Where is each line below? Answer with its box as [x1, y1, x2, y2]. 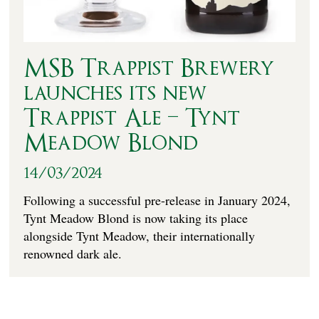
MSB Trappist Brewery [23, 56, 275, 83]
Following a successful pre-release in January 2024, [23, 192, 291, 209]
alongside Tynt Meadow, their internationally [23, 227, 256, 245]
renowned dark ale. [23, 245, 122, 263]
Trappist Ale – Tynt [23, 105, 241, 132]
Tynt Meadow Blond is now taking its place [23, 209, 249, 227]
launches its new [23, 80, 208, 108]
